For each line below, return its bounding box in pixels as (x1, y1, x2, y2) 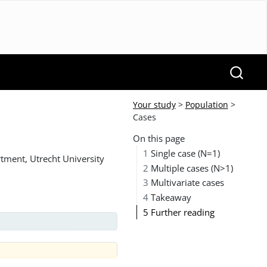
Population (185, 99, 228, 110)
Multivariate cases (148, 176, 225, 189)
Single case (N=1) (148, 147, 221, 159)
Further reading (148, 206, 215, 218)
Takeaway (148, 191, 192, 204)
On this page (132, 132, 185, 144)
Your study (132, 99, 176, 110)
